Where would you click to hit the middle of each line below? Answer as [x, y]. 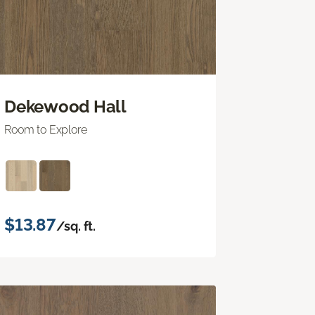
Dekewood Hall [65, 106]
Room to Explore [46, 129]
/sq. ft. [76, 226]
